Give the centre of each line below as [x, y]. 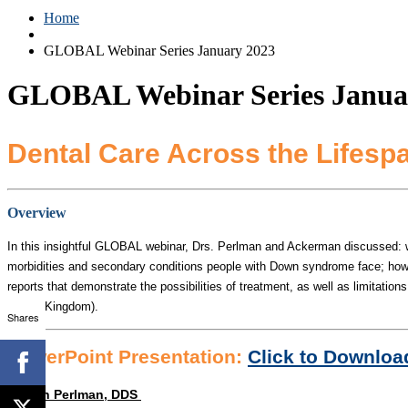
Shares [23, 316]
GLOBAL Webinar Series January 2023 [159, 51]
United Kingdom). [53, 306]
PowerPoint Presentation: [125, 357]
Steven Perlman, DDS [74, 394]
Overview [37, 212]
